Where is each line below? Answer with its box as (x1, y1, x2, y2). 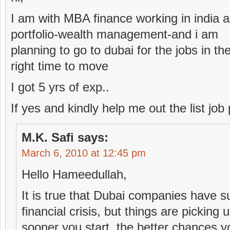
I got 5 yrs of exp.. (11, 80, 109, 94)
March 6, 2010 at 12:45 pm (22, 147, 146, 159)
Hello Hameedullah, (22, 167, 127, 181)
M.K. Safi (22, 130, 74, 144)
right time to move (11, 59, 108, 73)
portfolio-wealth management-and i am (11, 27, 218, 41)
